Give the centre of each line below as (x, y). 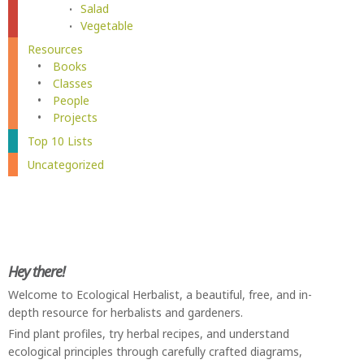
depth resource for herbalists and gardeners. (126, 312)
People (71, 100)
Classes (73, 83)
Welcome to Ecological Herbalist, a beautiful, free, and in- (160, 294)
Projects (75, 117)
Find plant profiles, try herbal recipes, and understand (149, 333)
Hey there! (37, 271)
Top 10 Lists (60, 141)
